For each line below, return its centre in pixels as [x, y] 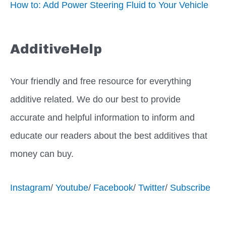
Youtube [72, 188]
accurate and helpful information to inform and [102, 117]
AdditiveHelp [56, 49]
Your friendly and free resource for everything [101, 81]
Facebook [113, 188]
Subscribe [190, 188]
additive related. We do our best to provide [95, 99]
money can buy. [42, 153]
